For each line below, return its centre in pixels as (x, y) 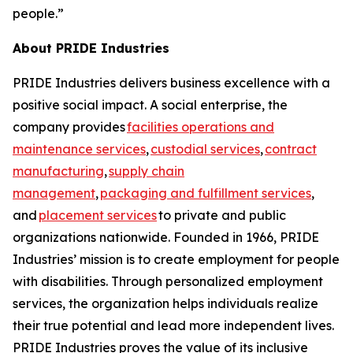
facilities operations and (201, 127)
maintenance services (79, 149)
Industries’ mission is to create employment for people (176, 259)
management (54, 193)
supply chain (147, 171)
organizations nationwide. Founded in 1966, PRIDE (166, 237)
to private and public (221, 215)
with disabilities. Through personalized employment (168, 281)
